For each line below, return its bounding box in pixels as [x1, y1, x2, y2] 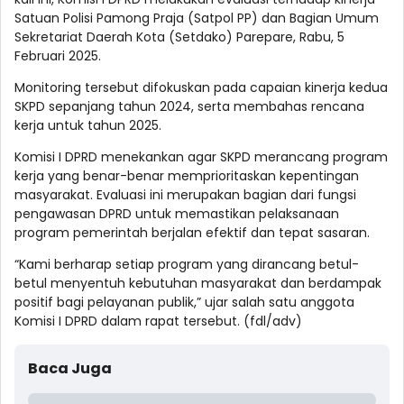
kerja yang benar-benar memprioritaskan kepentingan [14, 166, 359, 185]
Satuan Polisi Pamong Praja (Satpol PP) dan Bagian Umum [14, 8, 379, 27]
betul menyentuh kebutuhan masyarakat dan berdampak [14, 273, 381, 292]
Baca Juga [28, 357, 112, 379]
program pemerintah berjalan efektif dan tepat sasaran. [14, 223, 370, 242]
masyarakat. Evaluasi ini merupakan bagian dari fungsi [14, 185, 356, 204]
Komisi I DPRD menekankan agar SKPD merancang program [14, 147, 388, 166]
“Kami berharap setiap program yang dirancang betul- [14, 254, 359, 273]
